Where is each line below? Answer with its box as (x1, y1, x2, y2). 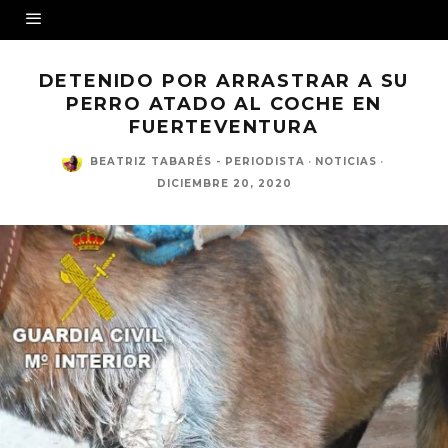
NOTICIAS (314, 155, 377, 169)
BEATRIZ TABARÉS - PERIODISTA (89, 155, 305, 169)
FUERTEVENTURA (129, 116, 319, 138)
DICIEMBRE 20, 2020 (156, 177, 292, 191)
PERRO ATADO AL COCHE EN (65, 93, 383, 115)
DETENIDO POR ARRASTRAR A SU (38, 70, 410, 92)
